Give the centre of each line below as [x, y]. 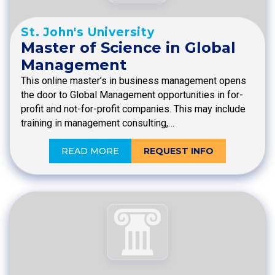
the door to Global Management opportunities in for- [132, 95]
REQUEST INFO [179, 151]
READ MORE [90, 151]
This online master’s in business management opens [134, 80]
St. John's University [88, 32]
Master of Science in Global [128, 47]
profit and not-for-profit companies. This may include [133, 109]
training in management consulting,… [98, 123]
